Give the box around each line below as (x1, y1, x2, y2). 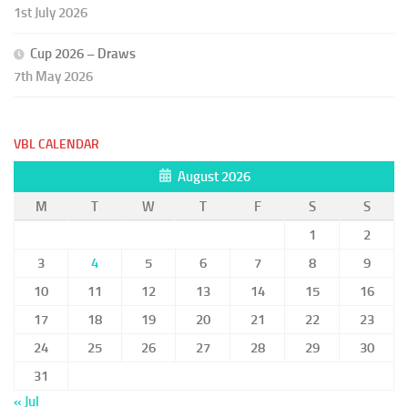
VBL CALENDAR (14, 137, 99, 152)
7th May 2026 (14, 68, 93, 85)
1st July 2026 (14, 5, 87, 21)
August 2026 (177, 168, 250, 185)
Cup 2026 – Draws (30, 46, 136, 62)
